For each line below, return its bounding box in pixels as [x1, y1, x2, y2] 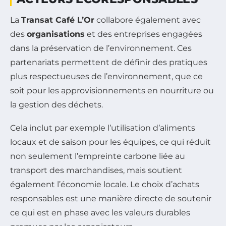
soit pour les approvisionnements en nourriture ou [10, 85, 214, 95]
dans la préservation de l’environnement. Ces [10, 43, 192, 53]
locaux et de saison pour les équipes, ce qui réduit [10, 137, 211, 147]
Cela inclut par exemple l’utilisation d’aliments [10, 123, 195, 133]
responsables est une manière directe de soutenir [10, 193, 211, 203]
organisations [27, 29, 85, 39]
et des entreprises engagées [85, 29, 202, 39]
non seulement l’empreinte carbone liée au [10, 151, 185, 161]
